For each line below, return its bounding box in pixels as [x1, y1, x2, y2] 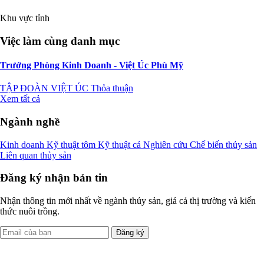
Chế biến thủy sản [190, 139, 257, 150]
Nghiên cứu [143, 139, 190, 150]
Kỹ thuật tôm [47, 139, 98, 150]
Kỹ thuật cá [98, 139, 143, 150]
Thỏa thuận [91, 83, 133, 94]
